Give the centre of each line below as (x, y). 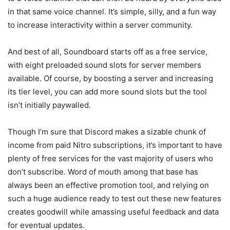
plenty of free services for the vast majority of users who (110, 159)
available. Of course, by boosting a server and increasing (110, 79)
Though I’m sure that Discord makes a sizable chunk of (107, 132)
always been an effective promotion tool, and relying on (108, 185)
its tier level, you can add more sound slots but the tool (107, 92)
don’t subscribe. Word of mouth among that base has (103, 172)
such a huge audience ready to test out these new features (114, 199)
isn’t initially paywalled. (49, 105)
